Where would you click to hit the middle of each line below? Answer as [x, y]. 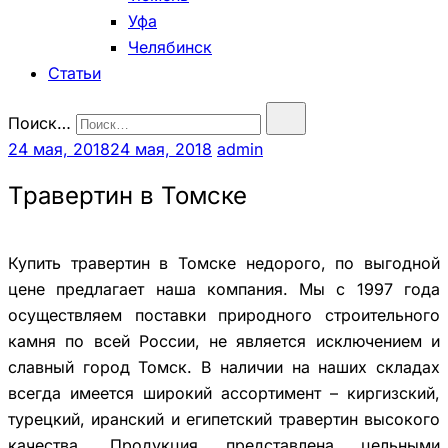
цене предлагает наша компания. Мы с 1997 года [224, 288]
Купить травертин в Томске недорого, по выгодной [224, 262]
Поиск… [39, 123]
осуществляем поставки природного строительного [224, 314]
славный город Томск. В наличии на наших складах [224, 366]
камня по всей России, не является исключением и [224, 340]
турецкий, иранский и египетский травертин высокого [224, 418]
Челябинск [170, 47]
